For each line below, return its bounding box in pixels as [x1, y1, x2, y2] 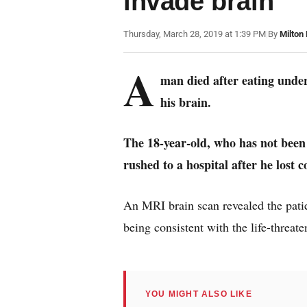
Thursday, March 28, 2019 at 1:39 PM [123, 29, 266, 39]
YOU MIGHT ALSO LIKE [145, 289, 252, 299]
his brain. [160, 93, 211, 111]
